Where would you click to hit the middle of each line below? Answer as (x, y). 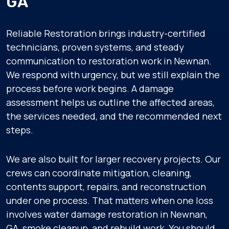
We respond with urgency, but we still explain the (113, 75)
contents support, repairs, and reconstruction (106, 187)
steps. (20, 130)
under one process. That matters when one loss (110, 200)
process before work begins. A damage (90, 88)
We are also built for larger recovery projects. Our (113, 159)
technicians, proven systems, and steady (95, 47)
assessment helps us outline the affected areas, (110, 102)
